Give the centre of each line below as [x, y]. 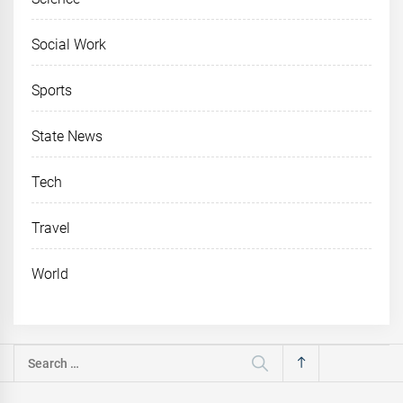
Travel [51, 228]
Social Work [69, 45]
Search [35, 356]
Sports [52, 91]
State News [67, 137]
